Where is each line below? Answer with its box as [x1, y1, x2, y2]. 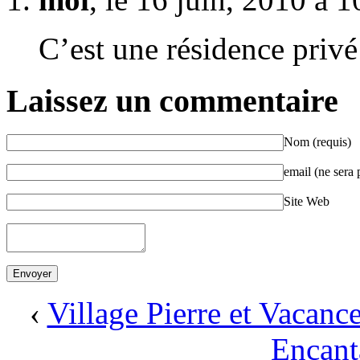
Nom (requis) [284, 135, 351, 149]
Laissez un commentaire [6, 82, 338, 119]
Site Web [284, 194, 329, 209]
